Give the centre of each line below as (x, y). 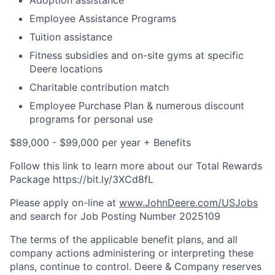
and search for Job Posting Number (93, 216)
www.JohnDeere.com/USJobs (188, 203)
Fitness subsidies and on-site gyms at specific (137, 55)
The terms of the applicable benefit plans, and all (124, 239)
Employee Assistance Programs (103, 18)
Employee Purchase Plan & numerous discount (137, 106)
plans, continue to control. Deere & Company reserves (136, 266)
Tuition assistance (71, 37)
